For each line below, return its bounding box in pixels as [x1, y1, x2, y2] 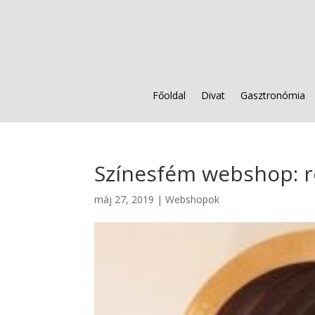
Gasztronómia [240, 89, 305, 102]
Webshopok [165, 193, 220, 206]
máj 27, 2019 [94, 193, 155, 206]
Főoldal [153, 89, 186, 102]
